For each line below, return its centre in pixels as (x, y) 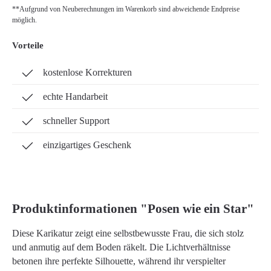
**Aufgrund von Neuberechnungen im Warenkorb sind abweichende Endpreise (126, 9)
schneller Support (77, 121)
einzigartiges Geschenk (87, 145)
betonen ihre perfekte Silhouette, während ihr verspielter (119, 261)
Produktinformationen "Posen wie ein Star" (133, 209)
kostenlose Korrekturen (88, 72)
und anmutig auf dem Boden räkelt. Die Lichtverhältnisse (121, 247)
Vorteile (28, 45)
